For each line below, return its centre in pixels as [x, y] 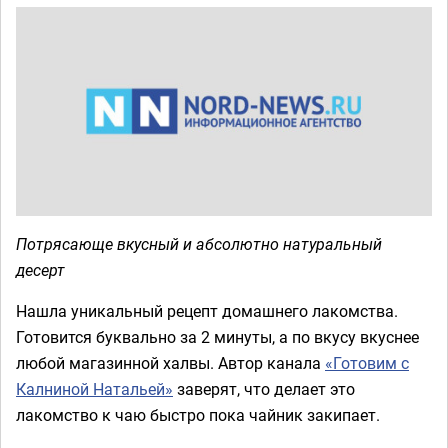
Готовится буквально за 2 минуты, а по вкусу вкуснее [217, 336]
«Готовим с [367, 362]
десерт [40, 269]
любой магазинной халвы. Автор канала [170, 362]
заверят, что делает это [264, 388]
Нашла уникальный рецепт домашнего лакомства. [207, 310]
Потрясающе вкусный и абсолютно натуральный [199, 243]
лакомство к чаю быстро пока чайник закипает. [198, 414]
